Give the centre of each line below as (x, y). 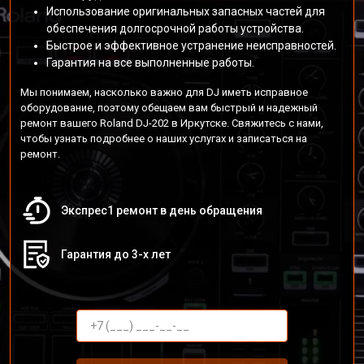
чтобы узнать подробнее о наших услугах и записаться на (164, 139)
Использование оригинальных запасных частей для (186, 11)
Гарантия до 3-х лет (116, 254)
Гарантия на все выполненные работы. (150, 63)
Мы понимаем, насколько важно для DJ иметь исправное (164, 92)
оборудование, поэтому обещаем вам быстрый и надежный (169, 108)
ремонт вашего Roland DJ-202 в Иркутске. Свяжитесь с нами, (172, 123)
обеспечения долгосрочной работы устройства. (175, 28)
